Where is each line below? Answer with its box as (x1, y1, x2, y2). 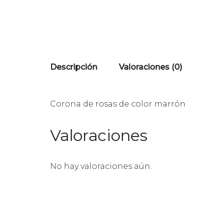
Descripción (50, 62, 97, 72)
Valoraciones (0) (119, 62, 182, 72)
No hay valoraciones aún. (50, 162, 152, 171)
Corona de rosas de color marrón (50, 99, 186, 109)
